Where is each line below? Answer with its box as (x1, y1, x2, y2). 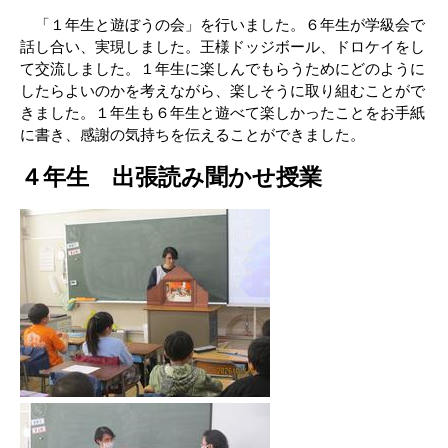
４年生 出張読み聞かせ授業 (20, 165, 322, 190)
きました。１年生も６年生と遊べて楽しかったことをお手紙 (20, 104, 425, 121)
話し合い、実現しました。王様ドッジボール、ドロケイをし (20, 38, 425, 55)
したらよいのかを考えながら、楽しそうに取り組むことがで (20, 82, 425, 99)
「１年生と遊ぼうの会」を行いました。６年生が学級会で (20, 16, 425, 33)
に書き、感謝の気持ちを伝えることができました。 (20, 126, 365, 143)
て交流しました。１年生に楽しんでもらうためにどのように (20, 60, 425, 77)
